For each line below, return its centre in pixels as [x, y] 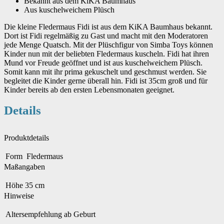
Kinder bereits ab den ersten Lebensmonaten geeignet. [89, 90]
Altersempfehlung [34, 214]
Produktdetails [26, 138]
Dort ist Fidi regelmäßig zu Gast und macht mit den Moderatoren [106, 36]
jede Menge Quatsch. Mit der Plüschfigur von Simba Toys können [108, 45]
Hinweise [19, 196]
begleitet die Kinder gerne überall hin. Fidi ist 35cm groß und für [106, 81]
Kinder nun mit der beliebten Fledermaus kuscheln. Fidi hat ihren [106, 54]
